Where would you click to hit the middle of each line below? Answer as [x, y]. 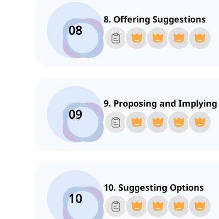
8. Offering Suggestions [155, 19]
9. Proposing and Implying [160, 103]
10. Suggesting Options [154, 187]
